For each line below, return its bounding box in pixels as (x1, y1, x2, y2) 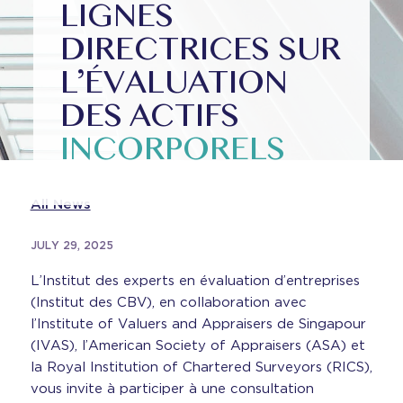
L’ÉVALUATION (60, 66, 289, 104)
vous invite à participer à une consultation (30, 381, 314, 397)
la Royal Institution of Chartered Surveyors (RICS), (30, 359, 372, 375)
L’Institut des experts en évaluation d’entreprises (30, 273, 360, 289)
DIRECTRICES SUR (60, 32, 342, 71)
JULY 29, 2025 (30, 238, 113, 252)
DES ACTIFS (60, 99, 240, 138)
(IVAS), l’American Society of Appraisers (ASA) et (30, 337, 365, 354)
